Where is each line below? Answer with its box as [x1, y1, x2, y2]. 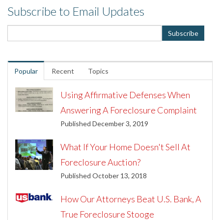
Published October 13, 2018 [60, 171, 147, 180]
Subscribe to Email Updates [7, 3, 144, 18]
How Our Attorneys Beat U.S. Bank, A [60, 193, 202, 204]
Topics [88, 66, 109, 75]
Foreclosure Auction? [60, 156, 141, 167]
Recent [52, 66, 74, 75]
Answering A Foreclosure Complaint [60, 104, 197, 115]
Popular [14, 66, 38, 75]
